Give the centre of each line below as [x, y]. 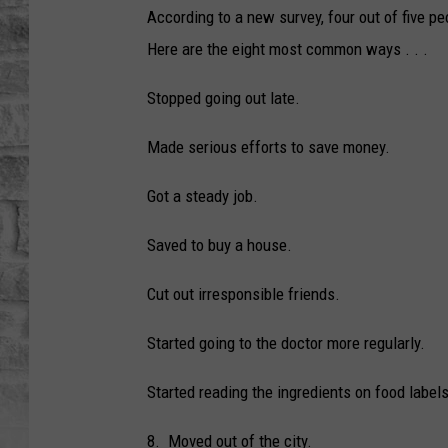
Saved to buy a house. [219, 244]
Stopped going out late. [223, 97]
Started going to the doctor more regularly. [286, 342]
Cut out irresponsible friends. [243, 293]
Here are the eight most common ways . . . [287, 48]
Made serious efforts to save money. [268, 146]
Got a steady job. [202, 195]
